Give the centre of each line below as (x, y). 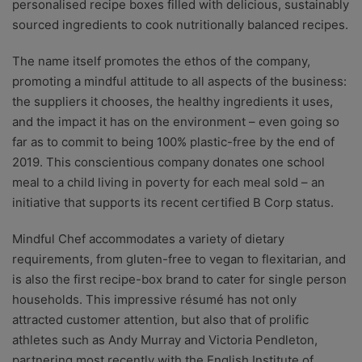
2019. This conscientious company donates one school (168, 162)
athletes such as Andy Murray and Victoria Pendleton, (165, 340)
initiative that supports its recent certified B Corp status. (173, 203)
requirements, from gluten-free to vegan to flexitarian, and (179, 259)
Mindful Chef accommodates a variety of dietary (148, 239)
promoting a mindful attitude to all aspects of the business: (179, 82)
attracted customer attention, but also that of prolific (160, 320)
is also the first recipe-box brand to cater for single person (179, 280)
